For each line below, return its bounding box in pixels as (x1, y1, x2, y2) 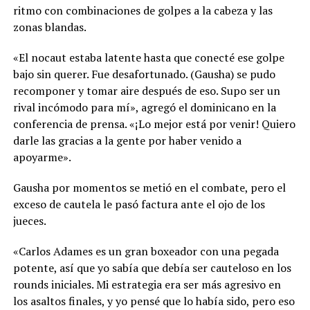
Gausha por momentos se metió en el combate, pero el (12, 179, 286, 195)
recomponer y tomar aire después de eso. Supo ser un (12, 82, 280, 98)
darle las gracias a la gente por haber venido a (12, 132, 241, 148)
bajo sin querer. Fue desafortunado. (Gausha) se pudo (12, 66, 275, 82)
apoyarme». (12, 149, 71, 165)
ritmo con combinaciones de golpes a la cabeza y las (12, 2, 273, 18)
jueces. (12, 212, 46, 228)
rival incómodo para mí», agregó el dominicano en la (12, 99, 276, 115)
